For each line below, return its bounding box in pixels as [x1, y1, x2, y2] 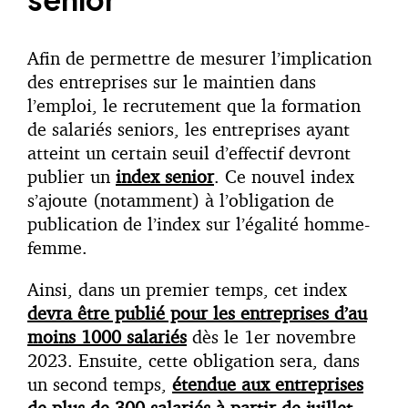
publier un [27, 165, 116, 189]
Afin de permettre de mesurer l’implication [27, 46, 372, 70]
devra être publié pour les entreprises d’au [27, 301, 367, 325]
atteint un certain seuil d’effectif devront [27, 141, 351, 165]
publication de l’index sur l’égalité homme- [27, 212, 370, 236]
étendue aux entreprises [172, 372, 363, 396]
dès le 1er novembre [187, 325, 356, 349]
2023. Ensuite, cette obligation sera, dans [27, 349, 360, 372]
